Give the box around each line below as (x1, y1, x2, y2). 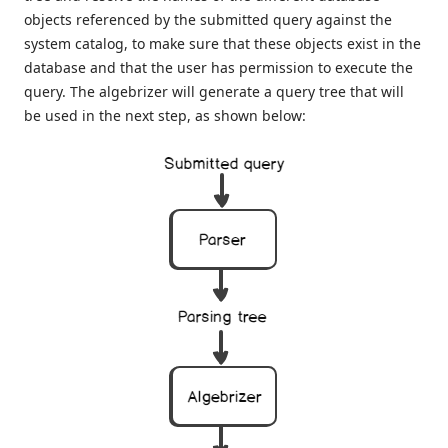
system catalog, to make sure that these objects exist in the (24, 34, 421, 54)
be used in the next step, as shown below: (24, 106, 306, 126)
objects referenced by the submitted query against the (24, 10, 392, 30)
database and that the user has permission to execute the (24, 58, 413, 78)
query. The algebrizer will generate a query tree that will (24, 82, 404, 102)
